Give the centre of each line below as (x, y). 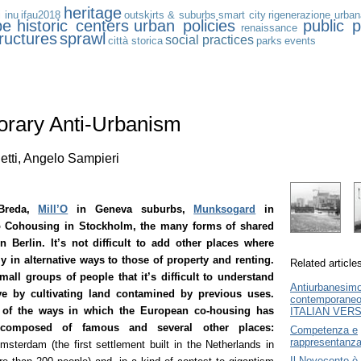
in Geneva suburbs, (131, 210)
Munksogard (225, 210)
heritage (92, 13)
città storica (135, 41)
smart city (242, 15)
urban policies (185, 26)
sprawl (83, 39)
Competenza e (324, 330)
